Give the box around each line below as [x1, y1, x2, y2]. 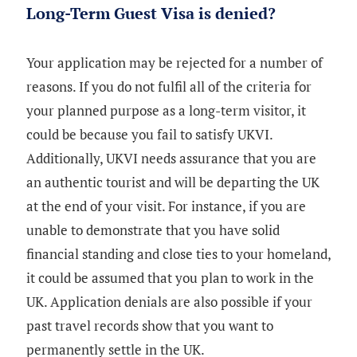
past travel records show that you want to [26, 316, 273, 335]
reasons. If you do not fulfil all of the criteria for [26, 77, 312, 96]
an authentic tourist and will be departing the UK [26, 173, 320, 192]
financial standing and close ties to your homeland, [26, 245, 331, 264]
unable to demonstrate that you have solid [26, 221, 280, 240]
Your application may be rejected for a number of [26, 53, 323, 73]
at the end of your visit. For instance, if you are [26, 197, 306, 216]
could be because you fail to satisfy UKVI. [26, 125, 273, 144]
